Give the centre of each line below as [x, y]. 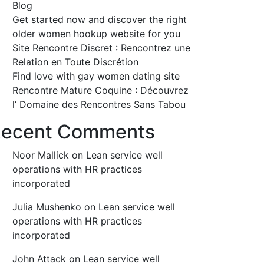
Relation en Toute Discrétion [75, 62]
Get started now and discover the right [100, 20]
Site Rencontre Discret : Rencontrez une [101, 48]
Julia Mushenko [47, 207]
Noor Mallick [41, 155]
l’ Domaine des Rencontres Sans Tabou [99, 105]
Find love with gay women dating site [96, 76]
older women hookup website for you [96, 34]
